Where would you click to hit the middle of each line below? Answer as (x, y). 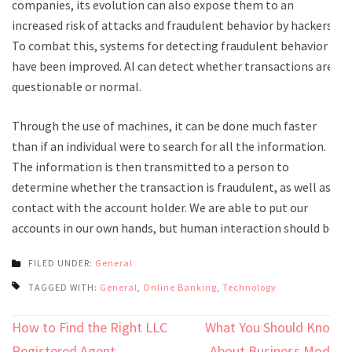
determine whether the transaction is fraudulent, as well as (171, 187)
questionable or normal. (77, 86)
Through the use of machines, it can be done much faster (164, 125)
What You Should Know (273, 327)
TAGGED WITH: (64, 287)
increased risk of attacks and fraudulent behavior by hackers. (173, 25)
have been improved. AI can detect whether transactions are (172, 66)
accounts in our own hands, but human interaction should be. (175, 227)
